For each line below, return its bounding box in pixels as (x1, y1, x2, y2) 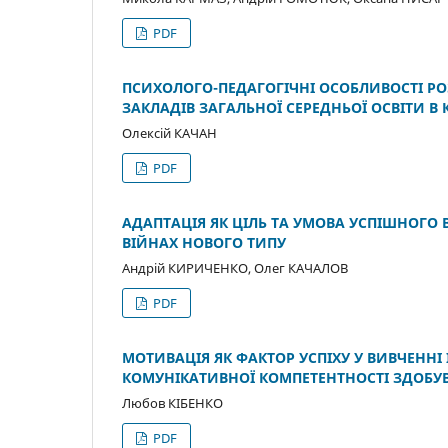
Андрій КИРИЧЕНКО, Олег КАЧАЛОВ (122, 258, 348, 277)
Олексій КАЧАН (122, 123, 217, 142)
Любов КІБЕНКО (122, 393, 223, 412)
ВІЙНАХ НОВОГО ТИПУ (122, 232, 286, 252)
